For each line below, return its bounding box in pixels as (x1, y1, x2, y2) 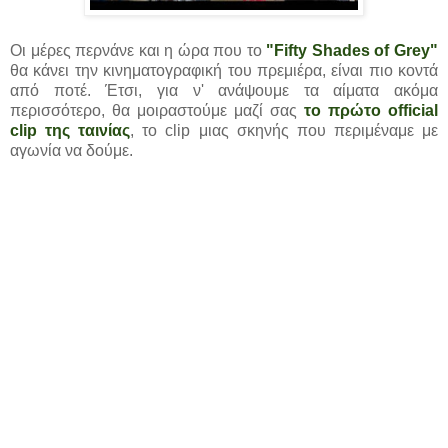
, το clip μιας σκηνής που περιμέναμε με (130, 121, 439, 139)
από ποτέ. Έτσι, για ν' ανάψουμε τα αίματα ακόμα (10, 81, 438, 99)
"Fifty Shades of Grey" (266, 41, 439, 59)
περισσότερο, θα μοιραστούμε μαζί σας (10, 101, 304, 119)
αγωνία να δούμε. (10, 141, 133, 159)
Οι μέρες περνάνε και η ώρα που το (10, 41, 267, 59)
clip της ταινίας (10, 121, 131, 139)
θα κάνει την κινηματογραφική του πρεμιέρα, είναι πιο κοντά (10, 61, 438, 79)
